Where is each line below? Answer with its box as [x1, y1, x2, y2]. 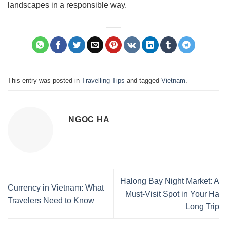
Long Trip [185, 202, 219, 211]
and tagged [125, 77, 161, 85]
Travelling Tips [82, 77, 125, 85]
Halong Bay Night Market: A [120, 177, 219, 186]
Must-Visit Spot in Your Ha [125, 190, 219, 199]
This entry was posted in [8, 77, 82, 85]
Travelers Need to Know [8, 196, 94, 205]
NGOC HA [68, 115, 110, 124]
